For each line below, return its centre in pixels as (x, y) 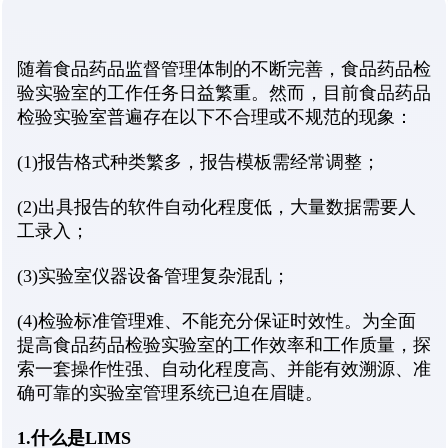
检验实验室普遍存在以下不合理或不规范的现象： (215, 117)
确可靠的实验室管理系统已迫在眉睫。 (170, 393)
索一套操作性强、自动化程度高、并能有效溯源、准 (224, 369)
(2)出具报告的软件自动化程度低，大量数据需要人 (216, 207)
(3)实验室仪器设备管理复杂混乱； (153, 276)
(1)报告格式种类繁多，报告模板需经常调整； (198, 162)
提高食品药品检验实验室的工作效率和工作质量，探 (224, 345)
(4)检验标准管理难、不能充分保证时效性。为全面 (216, 321)
